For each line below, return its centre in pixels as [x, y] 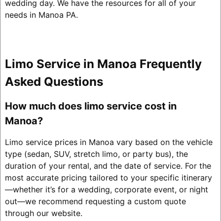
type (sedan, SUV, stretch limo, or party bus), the [96, 154]
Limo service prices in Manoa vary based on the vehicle [109, 142]
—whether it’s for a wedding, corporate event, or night [106, 190]
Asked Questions [54, 81]
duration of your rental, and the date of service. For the [108, 166]
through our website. [43, 213]
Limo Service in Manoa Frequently [103, 64]
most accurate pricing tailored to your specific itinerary [108, 178]
